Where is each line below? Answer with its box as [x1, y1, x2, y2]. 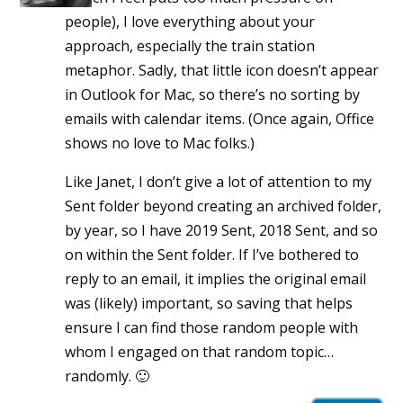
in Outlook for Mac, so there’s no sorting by [65, 85, 361, 105]
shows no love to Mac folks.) [65, 133, 255, 154]
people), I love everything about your [65, 12, 316, 32]
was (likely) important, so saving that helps [65, 293, 354, 314]
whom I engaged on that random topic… [65, 342, 335, 363]
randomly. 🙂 [65, 366, 150, 387]
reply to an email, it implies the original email [65, 269, 367, 290]
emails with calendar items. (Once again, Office [65, 109, 375, 130]
